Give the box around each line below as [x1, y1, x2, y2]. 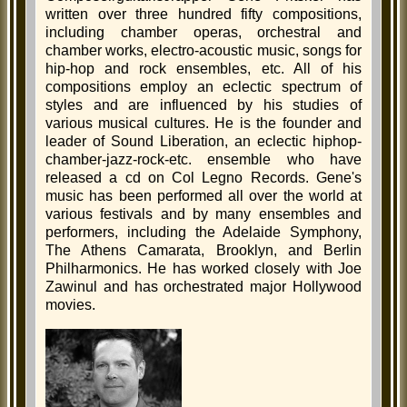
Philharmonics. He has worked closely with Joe [45, 261, 362, 276]
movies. [45, 297, 95, 313]
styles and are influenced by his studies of [45, 97, 362, 113]
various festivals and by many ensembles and [45, 206, 362, 222]
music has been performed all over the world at [45, 188, 362, 203]
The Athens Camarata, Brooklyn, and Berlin [45, 243, 362, 258]
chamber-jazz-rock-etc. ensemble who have [45, 152, 362, 167]
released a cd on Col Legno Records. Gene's [45, 170, 362, 185]
